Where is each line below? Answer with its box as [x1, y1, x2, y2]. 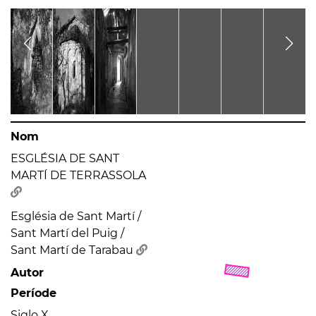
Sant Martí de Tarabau [11, 243, 136, 257]
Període [11, 286, 56, 300]
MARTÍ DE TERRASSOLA [11, 168, 146, 182]
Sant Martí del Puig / [11, 226, 124, 240]
